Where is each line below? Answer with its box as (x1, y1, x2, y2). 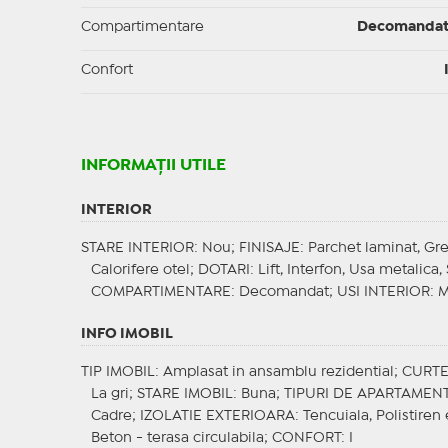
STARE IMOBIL (136, 388, 233, 401)
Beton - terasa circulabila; (90, 432, 272, 445)
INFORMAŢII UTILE (80, 158, 226, 174)
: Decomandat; (230, 286, 337, 299)
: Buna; (232, 388, 284, 401)
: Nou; (193, 242, 239, 255)
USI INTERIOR (336, 286, 430, 299)
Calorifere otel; (90, 264, 198, 277)
